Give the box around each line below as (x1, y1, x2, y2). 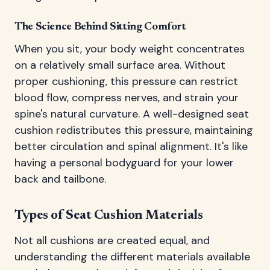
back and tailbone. (14, 172, 106, 186)
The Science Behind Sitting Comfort (14, 22, 186, 33)
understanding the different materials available (14, 250, 250, 264)
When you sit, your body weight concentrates (14, 42, 245, 56)
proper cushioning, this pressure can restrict (14, 74, 238, 89)
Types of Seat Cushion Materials (14, 209, 203, 222)
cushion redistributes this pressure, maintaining (14, 123, 253, 137)
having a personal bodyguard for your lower (14, 155, 234, 170)
